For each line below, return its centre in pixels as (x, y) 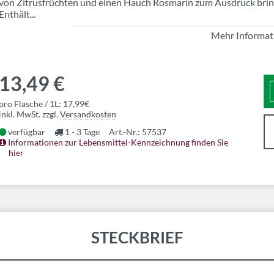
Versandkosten (88, 114)
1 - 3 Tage (81, 132)
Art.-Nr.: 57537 (138, 132)
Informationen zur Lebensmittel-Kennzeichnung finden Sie (117, 142)
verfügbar (26, 132)
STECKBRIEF (137, 237)
